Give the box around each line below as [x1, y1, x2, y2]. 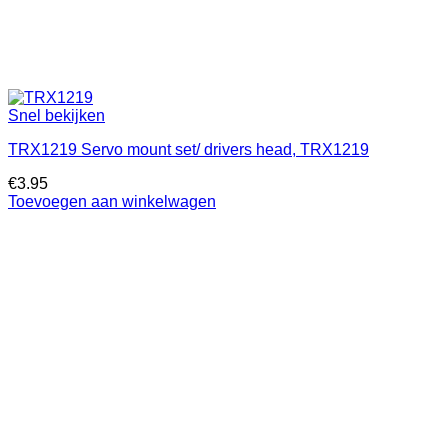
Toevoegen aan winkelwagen [8, 193, 216, 211]
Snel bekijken [8, 107, 105, 125]
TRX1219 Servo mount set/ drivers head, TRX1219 [8, 141, 369, 159]
